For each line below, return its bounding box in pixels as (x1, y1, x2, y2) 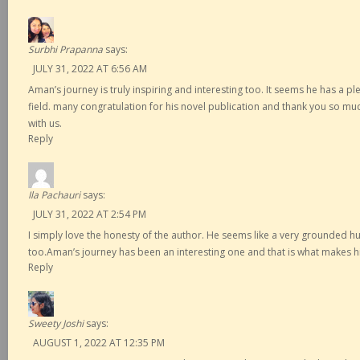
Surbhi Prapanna (28, 43, 103, 56)
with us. (28, 117, 62, 130)
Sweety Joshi (28, 317, 84, 330)
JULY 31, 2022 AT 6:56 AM (33, 62, 147, 76)
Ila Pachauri (28, 188, 80, 202)
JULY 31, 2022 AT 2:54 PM (33, 207, 146, 221)
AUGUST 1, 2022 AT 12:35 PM (33, 336, 165, 350)
